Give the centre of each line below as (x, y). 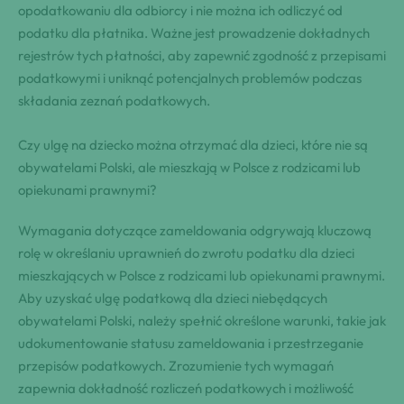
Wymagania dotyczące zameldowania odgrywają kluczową (195, 230)
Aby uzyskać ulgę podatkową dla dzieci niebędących (173, 298)
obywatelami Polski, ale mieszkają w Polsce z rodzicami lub (189, 167)
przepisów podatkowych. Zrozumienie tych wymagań (176, 365)
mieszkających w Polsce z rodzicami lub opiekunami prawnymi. (202, 275)
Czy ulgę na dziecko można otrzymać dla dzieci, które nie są (193, 144)
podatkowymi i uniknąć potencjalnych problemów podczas (190, 78)
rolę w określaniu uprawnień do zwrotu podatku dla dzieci (186, 252)
